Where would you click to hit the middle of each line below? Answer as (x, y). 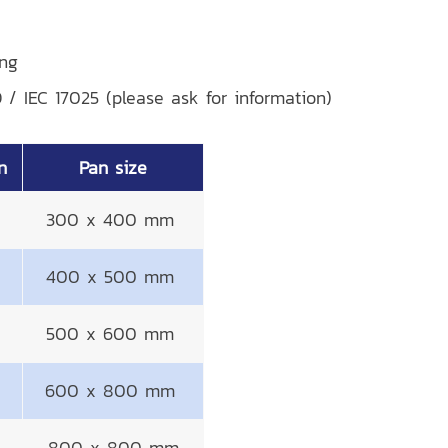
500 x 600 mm (113, 333)
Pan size (113, 167)
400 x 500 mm (113, 276)
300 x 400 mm (113, 219)
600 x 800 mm (113, 390)
